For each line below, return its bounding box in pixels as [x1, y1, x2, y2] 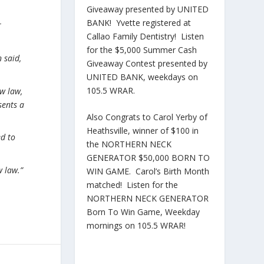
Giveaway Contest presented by [86, 57, 207, 69]
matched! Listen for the [86, 179, 178, 190]
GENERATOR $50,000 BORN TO [86, 151, 210, 163]
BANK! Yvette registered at [86, 16, 191, 28]
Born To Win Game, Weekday [86, 206, 200, 217]
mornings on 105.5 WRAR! [86, 219, 186, 231]
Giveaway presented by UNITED [86, 3, 209, 15]
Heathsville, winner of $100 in [86, 124, 199, 136]
